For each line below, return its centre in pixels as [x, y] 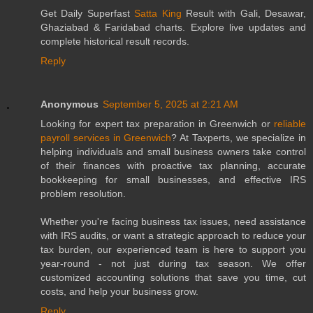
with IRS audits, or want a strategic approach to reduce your [173, 235]
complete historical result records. [115, 41]
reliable [290, 123]
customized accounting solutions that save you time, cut [173, 277]
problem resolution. [83, 193]
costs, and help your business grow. [119, 291]
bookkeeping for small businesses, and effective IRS [173, 179]
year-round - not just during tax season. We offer [173, 263]
